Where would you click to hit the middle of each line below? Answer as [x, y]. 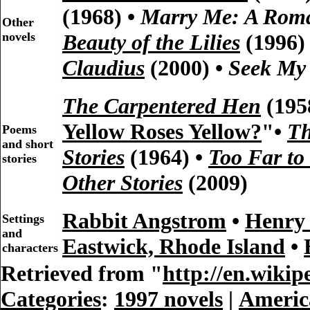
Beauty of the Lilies [151, 43]
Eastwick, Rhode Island [174, 247]
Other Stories [122, 183]
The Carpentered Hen [162, 106]
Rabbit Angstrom [144, 221]
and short [28, 144]
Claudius [103, 68]
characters [30, 248]
